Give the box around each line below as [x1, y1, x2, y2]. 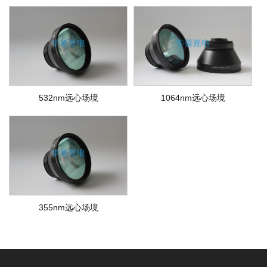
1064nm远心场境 [160, 93, 225, 103]
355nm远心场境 [38, 203, 98, 213]
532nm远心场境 [38, 93, 98, 103]
